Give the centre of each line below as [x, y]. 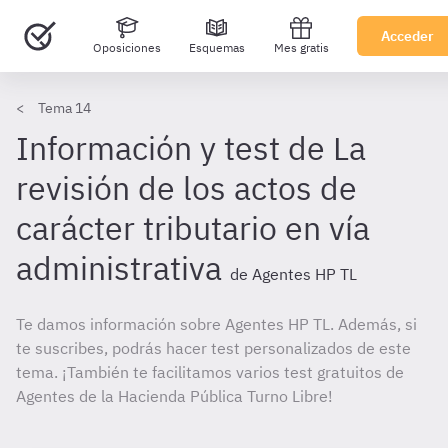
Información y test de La [191, 148]
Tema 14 [64, 108]
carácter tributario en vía [193, 228]
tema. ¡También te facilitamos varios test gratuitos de [210, 372]
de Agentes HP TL [293, 274]
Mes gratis [301, 47]
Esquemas [217, 47]
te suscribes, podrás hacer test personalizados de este [213, 348]
